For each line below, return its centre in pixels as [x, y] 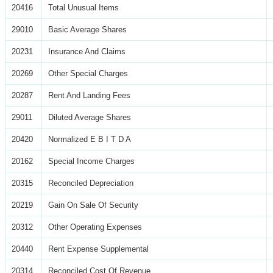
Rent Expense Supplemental [98, 249]
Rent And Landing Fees [89, 95]
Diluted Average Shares [90, 117]
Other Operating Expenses [95, 227]
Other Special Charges [88, 73]
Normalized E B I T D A [90, 139]
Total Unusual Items [83, 7]
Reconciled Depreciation [91, 183]
